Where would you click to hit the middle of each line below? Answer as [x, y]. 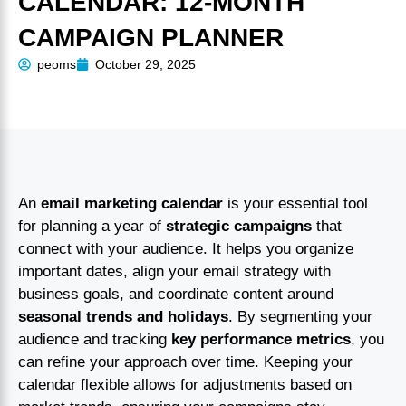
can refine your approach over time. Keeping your [185, 362]
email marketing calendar [132, 203]
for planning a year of [92, 226]
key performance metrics [261, 339]
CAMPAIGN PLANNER [151, 37]
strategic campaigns [239, 226]
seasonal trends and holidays [123, 316]
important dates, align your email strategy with [174, 271]
